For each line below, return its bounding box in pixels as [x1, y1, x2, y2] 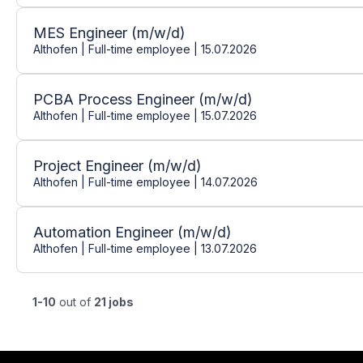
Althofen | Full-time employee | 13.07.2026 [33, 241, 257, 255]
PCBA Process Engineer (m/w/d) [33, 90, 253, 108]
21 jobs [94, 295, 134, 309]
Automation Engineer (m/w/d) [33, 223, 232, 241]
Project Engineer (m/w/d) [33, 156, 202, 174]
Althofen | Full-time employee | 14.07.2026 [33, 174, 258, 189]
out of [56, 295, 94, 309]
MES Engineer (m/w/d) [33, 23, 186, 41]
